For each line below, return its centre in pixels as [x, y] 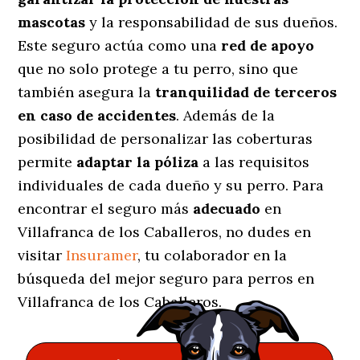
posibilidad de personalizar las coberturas [166, 138]
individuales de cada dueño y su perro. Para [171, 185]
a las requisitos [254, 162]
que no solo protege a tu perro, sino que [158, 68]
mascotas [52, 22]
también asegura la [87, 92]
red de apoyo [268, 45]
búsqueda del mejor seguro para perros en [166, 278]
